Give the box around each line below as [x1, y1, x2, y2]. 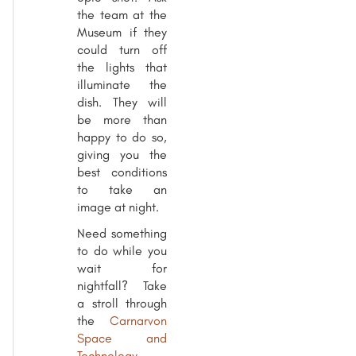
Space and [77, 330, 167, 346]
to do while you [77, 242, 167, 258]
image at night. [77, 199, 159, 215]
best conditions [77, 164, 167, 180]
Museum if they [77, 24, 167, 40]
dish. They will [77, 94, 167, 110]
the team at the [77, 6, 167, 22]
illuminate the [77, 76, 167, 92]
